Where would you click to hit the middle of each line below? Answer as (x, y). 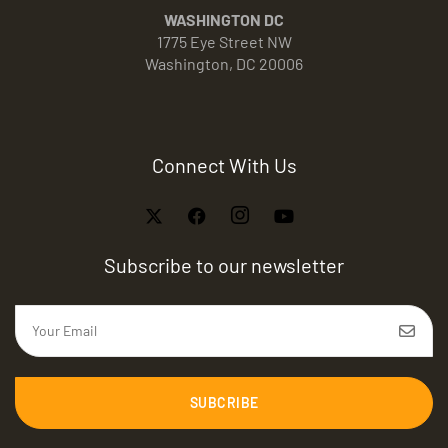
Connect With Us (224, 165)
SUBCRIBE (224, 403)
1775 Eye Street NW (224, 42)
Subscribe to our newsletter (224, 265)
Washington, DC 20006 (224, 64)
